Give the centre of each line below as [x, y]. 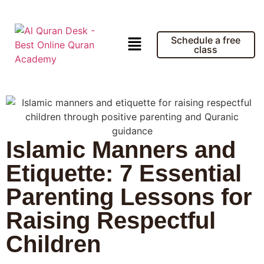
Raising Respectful [111, 220]
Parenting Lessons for [129, 197]
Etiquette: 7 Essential [124, 173]
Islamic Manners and [121, 150]
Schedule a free [206, 40]
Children [53, 244]
